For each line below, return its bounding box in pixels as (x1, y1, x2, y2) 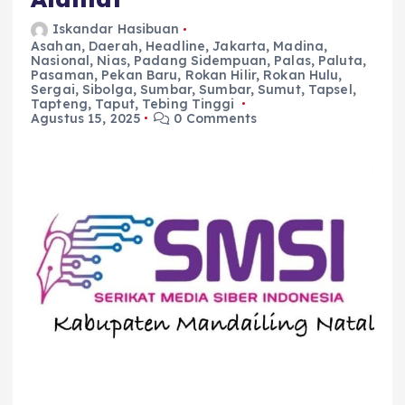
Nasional (31, 52, 90, 69)
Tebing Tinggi (142, 95, 235, 112)
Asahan (31, 37, 81, 54)
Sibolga (82, 80, 133, 98)
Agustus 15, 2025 (31, 109, 141, 127)
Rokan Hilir (184, 66, 256, 83)
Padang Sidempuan (134, 52, 267, 69)
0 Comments (170, 109, 258, 127)
